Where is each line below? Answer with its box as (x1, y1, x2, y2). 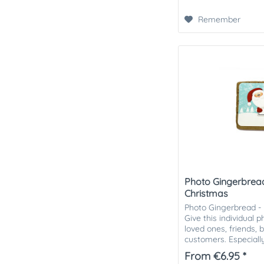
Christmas (184, 187, 229, 199)
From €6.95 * (184, 249, 247, 263)
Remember (198, 14, 241, 25)
